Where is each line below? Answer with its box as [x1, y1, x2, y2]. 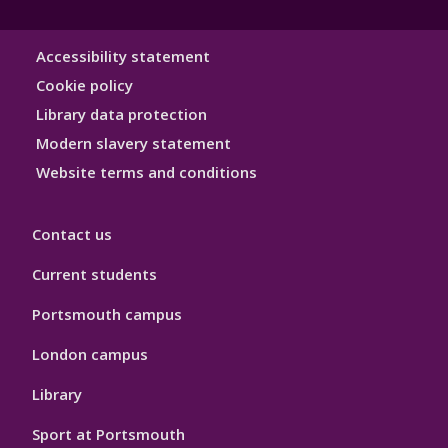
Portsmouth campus [32, 304, 182, 325]
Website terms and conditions [36, 162, 257, 183]
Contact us [32, 224, 112, 245]
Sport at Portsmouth [32, 424, 185, 445]
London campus [32, 344, 148, 365]
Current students [32, 264, 157, 285]
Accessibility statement [36, 46, 210, 67]
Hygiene [16, 64, 79, 83]
